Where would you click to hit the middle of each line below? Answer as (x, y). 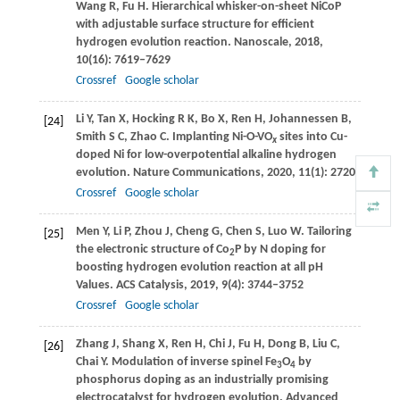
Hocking (153, 120)
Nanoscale (259, 43)
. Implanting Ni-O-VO (219, 137)
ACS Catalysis (148, 286)
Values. (94, 286)
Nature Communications (195, 173)
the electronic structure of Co (152, 250)
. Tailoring (326, 232)
